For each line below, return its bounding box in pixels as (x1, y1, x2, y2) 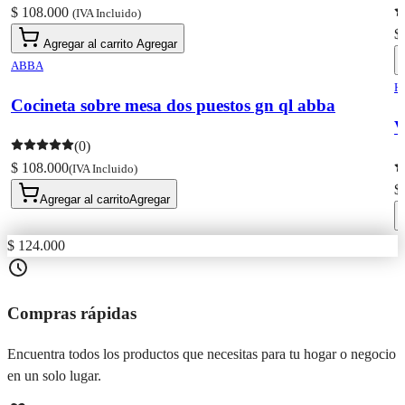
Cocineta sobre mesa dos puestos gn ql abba (11, 95, 335, 115)
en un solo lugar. (7, 368, 101, 383)
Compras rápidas (7, 304, 137, 324)
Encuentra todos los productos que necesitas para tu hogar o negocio (7, 346, 396, 362)
